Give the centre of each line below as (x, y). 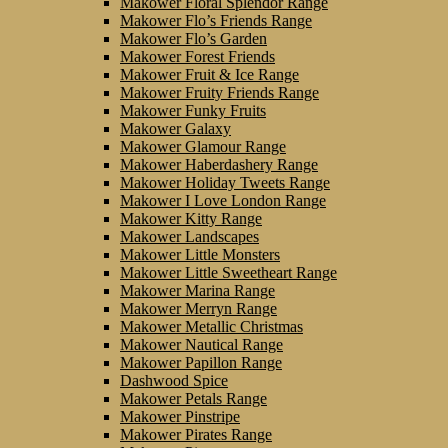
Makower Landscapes (189, 236)
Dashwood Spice (174, 380)
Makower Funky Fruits (193, 110)
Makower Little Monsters (200, 254)
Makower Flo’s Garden (193, 38)
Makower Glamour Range (203, 146)
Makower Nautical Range (201, 344)
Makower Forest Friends (197, 56)
